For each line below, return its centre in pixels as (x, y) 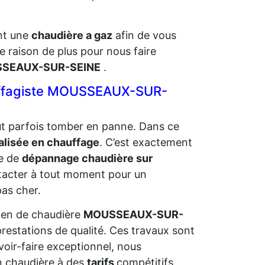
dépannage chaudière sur (87, 158)
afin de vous (144, 35)
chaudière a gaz (72, 35)
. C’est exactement (146, 142)
